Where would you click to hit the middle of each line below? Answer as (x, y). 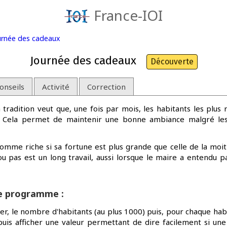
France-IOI (128, 15)
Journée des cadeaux (83, 61)
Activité (56, 86)
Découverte (172, 62)
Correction (106, 86)
